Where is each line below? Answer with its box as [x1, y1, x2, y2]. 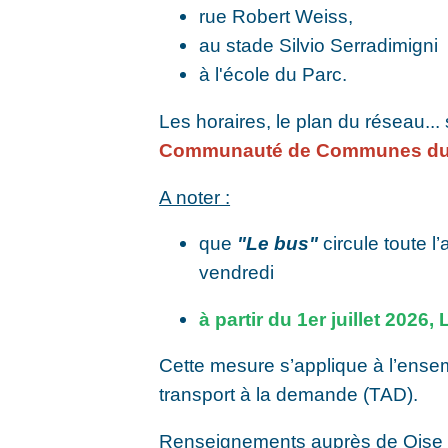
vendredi [199, 261, 275, 284]
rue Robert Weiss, [199, 5, 354, 28]
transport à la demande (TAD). [159, 383, 419, 406]
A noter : [159, 185, 231, 208]
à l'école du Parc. [199, 63, 348, 86]
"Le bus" [237, 232, 319, 255]
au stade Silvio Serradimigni [199, 34, 439, 57]
